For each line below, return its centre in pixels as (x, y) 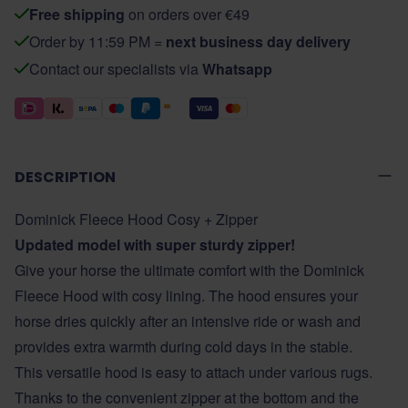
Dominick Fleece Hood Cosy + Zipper (136, 219)
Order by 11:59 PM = (97, 41)
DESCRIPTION (65, 177)
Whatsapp (237, 69)
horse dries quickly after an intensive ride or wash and (188, 321)
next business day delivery (258, 41)
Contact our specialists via (116, 69)
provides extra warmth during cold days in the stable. (184, 347)
